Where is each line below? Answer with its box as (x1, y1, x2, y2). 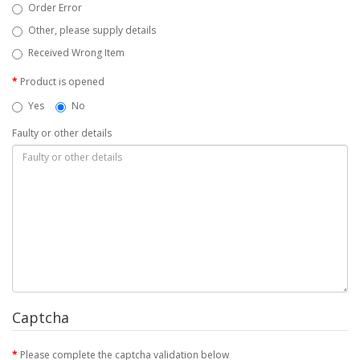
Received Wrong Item (28, 46, 125, 60)
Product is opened (20, 75, 104, 89)
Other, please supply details (28, 23, 156, 38)
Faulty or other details (12, 126, 112, 141)
